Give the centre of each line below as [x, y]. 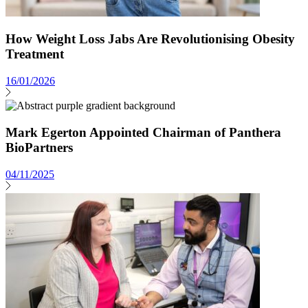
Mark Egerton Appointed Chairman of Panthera [143, 132]
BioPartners [39, 147]
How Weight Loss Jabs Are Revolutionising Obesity [150, 39]
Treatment [35, 54]
